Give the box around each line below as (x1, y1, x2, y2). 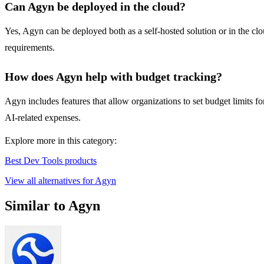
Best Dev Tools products (5, 156, 97, 166)
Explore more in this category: (5, 136, 117, 146)
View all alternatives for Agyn (5, 176, 116, 186)
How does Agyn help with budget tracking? (5, 70, 222, 84)
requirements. (5, 42, 55, 53)
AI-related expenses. (5, 113, 81, 123)
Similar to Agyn (5, 198, 100, 214)
